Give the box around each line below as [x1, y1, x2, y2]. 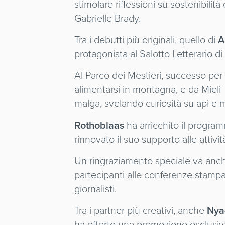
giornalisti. [74, 181, 117, 196]
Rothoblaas [74, 118, 125, 133]
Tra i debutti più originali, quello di [74, 32, 218, 47]
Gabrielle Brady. [74, 11, 141, 26]
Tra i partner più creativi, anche [74, 203, 205, 218]
